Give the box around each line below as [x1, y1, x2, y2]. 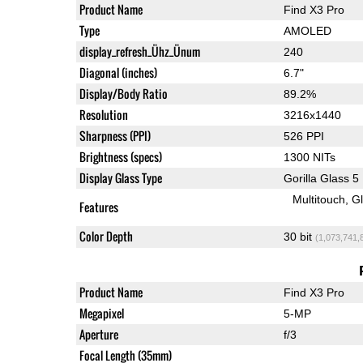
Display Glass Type [79, 169, 162, 186]
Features [79, 198, 118, 216]
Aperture [79, 325, 118, 343]
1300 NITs [283, 150, 335, 164]
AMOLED [283, 23, 331, 37]
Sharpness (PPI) [79, 126, 151, 144]
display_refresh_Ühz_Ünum [79, 42, 200, 60]
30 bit [283, 229, 315, 243]
